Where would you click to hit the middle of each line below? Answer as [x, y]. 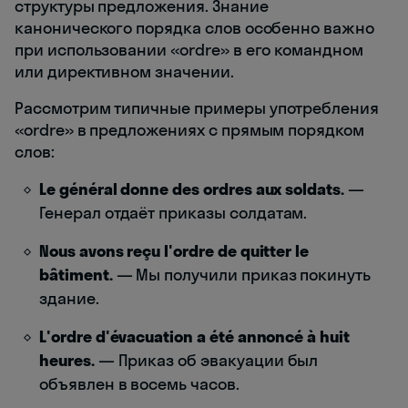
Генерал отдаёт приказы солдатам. [173, 212]
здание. [69, 298]
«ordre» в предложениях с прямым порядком [190, 129]
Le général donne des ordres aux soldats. [192, 189]
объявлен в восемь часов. [139, 383]
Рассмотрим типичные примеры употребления [197, 107]
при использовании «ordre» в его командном [189, 49]
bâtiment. [76, 274]
